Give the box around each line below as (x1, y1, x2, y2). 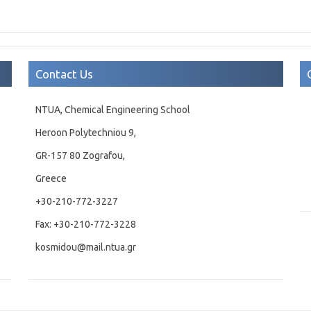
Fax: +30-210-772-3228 (35, 219, 136, 230)
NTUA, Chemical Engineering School (35, 104, 190, 116)
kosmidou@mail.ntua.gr (35, 242, 136, 253)
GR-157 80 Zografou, (35, 150, 125, 162)
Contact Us (35, 67, 93, 81)
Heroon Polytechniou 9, (35, 127, 136, 139)
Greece (35, 173, 67, 185)
